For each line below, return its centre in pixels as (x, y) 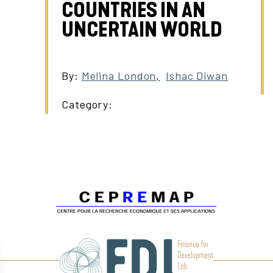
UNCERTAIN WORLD (142, 30)
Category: (87, 104)
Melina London (119, 75)
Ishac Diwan (197, 75)
